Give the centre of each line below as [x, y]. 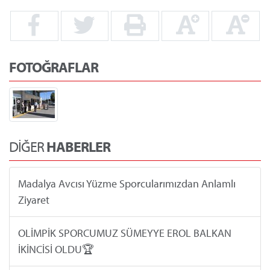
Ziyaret [33, 200]
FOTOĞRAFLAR [54, 67]
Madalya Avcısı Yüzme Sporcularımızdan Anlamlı [127, 184]
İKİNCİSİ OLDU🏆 [56, 250]
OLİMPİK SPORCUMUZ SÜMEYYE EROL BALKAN [124, 233]
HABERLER [78, 146]
